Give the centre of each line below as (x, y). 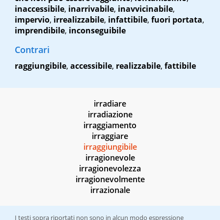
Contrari (32, 50)
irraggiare (110, 136)
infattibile (128, 20)
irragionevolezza (110, 169)
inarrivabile (91, 9)
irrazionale (110, 190)
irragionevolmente (110, 179)
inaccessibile (40, 9)
